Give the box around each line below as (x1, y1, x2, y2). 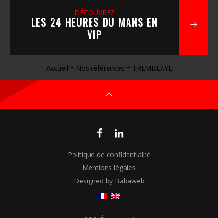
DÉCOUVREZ (74, 8, 115, 17)
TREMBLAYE (132, 63, 172, 73)
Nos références (75, 63, 125, 73)
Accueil (46, 63, 68, 73)
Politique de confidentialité (67, 150, 151, 159)
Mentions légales (82, 163, 136, 172)
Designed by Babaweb (73, 176, 145, 185)
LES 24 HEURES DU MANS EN (31, 15, 158, 30)
